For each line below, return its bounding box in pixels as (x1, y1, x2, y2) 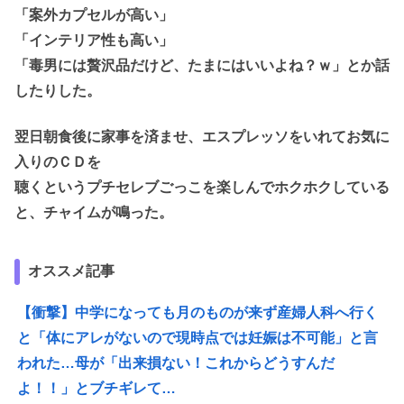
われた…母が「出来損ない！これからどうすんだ (17, 355, 335, 372)
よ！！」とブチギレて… (17, 381, 177, 397)
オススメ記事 (28, 263, 115, 280)
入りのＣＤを (14, 153, 101, 170)
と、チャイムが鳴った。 (14, 204, 173, 220)
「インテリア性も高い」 (14, 32, 173, 49)
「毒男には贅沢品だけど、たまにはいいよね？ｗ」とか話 (14, 58, 390, 74)
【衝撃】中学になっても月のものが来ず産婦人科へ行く (17, 305, 379, 321)
